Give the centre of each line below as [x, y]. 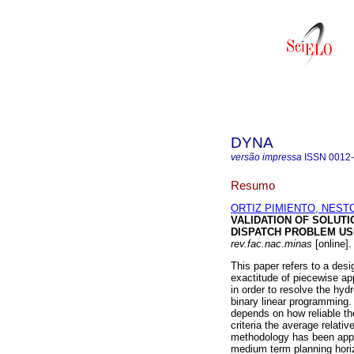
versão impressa [266, 157]
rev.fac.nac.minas [271, 244]
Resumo [253, 185]
